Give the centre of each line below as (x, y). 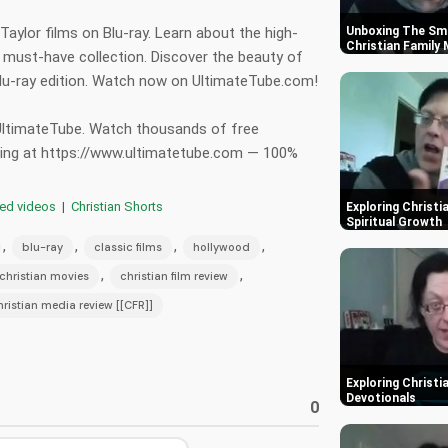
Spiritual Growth (394, 222)
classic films (128, 246)
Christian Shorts (117, 206)
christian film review (174, 275)
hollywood (221, 246)
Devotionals (381, 398)
